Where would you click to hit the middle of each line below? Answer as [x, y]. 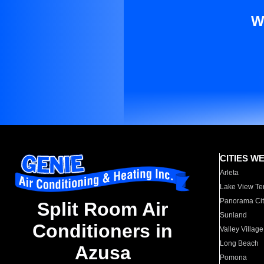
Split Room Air [103, 209]
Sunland [234, 215]
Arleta [230, 173]
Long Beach [240, 243]
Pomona [234, 258]
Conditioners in [103, 231]
